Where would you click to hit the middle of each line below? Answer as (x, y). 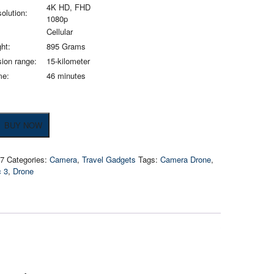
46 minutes (66, 76)
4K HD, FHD (69, 7)
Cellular (60, 31)
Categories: (28, 159)
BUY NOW (23, 125)
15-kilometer (68, 61)
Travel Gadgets (109, 159)
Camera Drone (186, 159)
